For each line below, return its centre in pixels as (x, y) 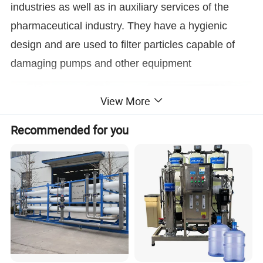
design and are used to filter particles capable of (123, 44)
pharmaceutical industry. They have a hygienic (119, 26)
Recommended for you (70, 130)
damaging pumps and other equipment (101, 63)
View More (125, 101)
